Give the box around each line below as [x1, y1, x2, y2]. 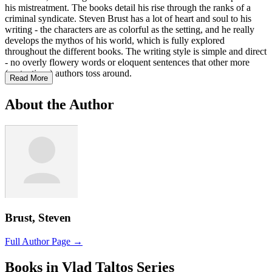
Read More [10, 73, 48, 83]
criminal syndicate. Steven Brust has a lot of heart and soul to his [5, 13, 251, 24]
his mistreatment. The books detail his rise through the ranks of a [5, 2, 251, 13]
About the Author [5, 96, 114, 112]
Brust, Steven [5, 211, 71, 225]
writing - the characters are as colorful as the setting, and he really [5, 24, 254, 35]
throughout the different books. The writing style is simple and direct [5, 46, 267, 56]
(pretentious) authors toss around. [5, 67, 132, 78]
